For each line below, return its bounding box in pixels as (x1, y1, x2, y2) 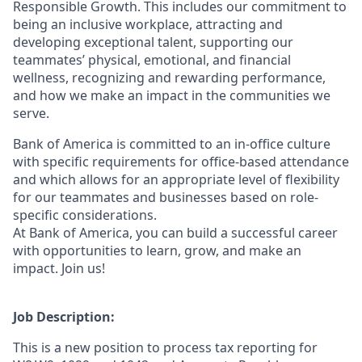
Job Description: (13, 308, 115, 326)
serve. (13, 104, 49, 122)
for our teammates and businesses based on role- (13, 188, 318, 206)
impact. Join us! (13, 259, 105, 277)
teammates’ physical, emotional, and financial (13, 51, 291, 69)
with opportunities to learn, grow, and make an (13, 242, 301, 259)
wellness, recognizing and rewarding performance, (13, 69, 326, 86)
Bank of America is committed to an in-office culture (13, 135, 330, 153)
